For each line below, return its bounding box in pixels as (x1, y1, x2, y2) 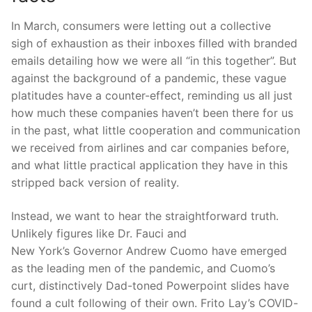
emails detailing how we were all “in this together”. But (11, 54, 297, 68)
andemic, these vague (171, 71, 286, 86)
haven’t (162, 106, 203, 120)
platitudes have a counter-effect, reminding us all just (11, 88, 292, 103)
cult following (55, 295, 127, 310)
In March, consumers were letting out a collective (11, 19, 271, 33)
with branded (228, 36, 297, 51)
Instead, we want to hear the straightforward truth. (11, 208, 279, 223)
